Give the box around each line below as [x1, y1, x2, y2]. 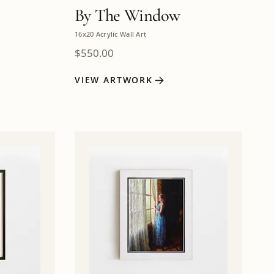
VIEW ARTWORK [75, 74, 154, 86]
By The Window [75, 4, 180, 26]
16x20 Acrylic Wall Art [75, 29, 147, 39]
